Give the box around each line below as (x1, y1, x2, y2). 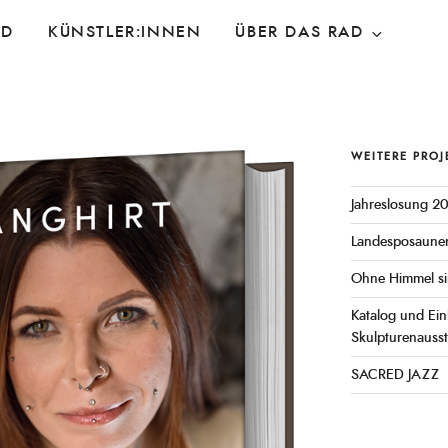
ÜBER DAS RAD (235, 23, 364, 40)
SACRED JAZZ (350, 368, 439, 382)
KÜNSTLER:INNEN (48, 23, 202, 40)
